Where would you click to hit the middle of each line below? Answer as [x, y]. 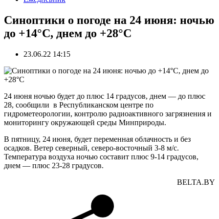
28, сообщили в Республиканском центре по [79, 105]
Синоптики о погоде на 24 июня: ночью [109, 20]
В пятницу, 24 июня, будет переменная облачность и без [97, 139]
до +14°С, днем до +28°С [68, 33]
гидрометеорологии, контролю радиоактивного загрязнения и [108, 113]
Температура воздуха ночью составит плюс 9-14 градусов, [101, 156]
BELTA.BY [196, 182]
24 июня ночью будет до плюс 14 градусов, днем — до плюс [105, 96]
